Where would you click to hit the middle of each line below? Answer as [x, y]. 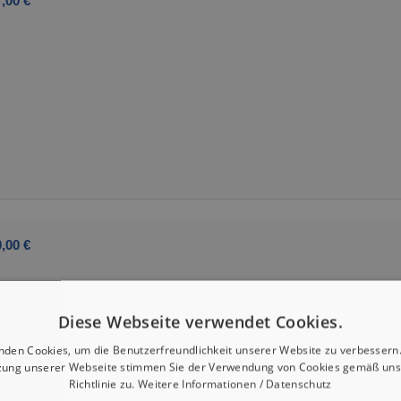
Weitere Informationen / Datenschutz [235, 384]
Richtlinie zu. [103, 384]
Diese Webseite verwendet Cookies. [200, 322]
